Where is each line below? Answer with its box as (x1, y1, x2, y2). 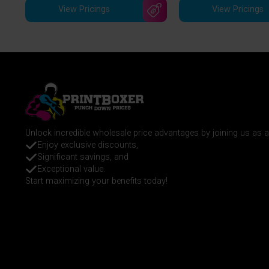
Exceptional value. (37, 164, 105, 175)
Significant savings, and (37, 152, 128, 163)
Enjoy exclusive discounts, (37, 140, 138, 151)
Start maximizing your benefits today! (25, 176, 168, 187)
